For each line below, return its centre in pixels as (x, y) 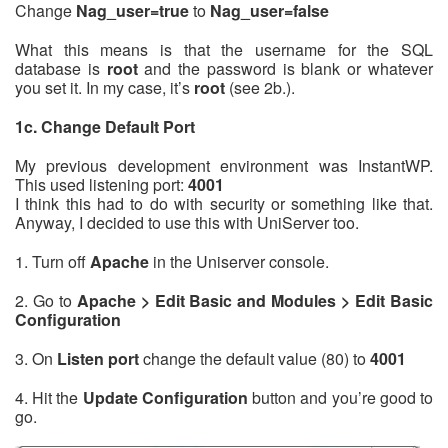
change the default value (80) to (254, 359)
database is (61, 69)
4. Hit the (49, 398)
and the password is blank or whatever (285, 69)
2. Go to (46, 301)
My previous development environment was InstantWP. (224, 166)
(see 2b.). (260, 88)
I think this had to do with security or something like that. (224, 204)
